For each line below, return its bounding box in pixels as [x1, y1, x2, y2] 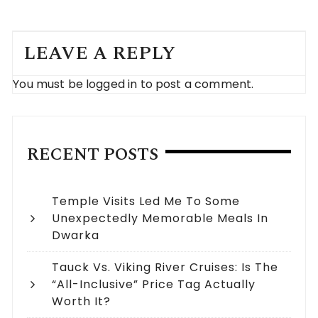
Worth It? [52, 293, 111, 310]
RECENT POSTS [27, 142, 159, 168]
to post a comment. [137, 76, 254, 93]
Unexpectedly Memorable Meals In [52, 210, 269, 227]
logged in [86, 76, 138, 93]
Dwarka [52, 227, 100, 244]
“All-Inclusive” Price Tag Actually [52, 276, 256, 293]
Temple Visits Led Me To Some [52, 193, 241, 210]
